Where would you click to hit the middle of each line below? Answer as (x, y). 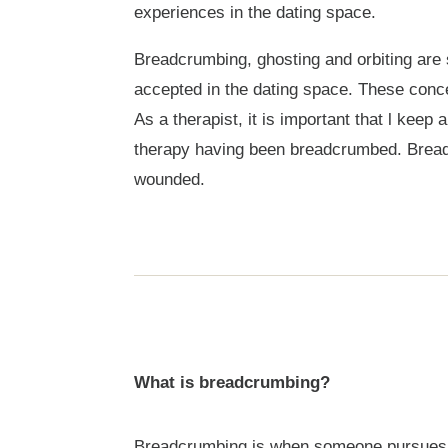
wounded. (169, 180)
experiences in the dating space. (254, 13)
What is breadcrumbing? (231, 383)
